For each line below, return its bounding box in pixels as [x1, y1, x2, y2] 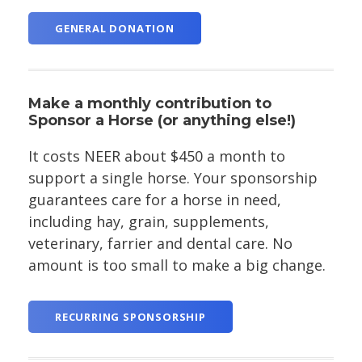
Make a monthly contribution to [28, 95, 271, 113]
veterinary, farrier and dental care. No [28, 234, 293, 254]
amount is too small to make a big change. [28, 255, 330, 276]
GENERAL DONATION [55, 21, 175, 36]
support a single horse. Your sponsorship [28, 168, 318, 188]
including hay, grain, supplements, [28, 212, 269, 232]
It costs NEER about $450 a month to [28, 146, 285, 166]
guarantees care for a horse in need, [28, 190, 281, 210]
